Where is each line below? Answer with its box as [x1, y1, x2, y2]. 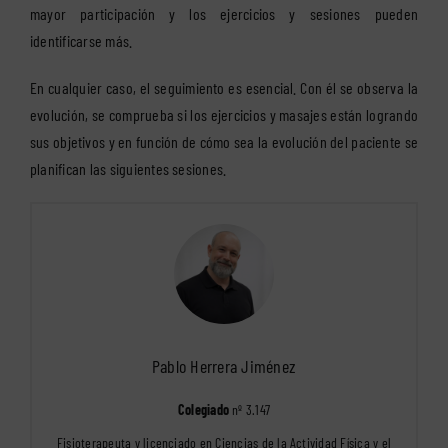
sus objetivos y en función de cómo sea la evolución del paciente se [30, 132, 418, 152]
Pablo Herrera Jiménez [151, 355, 297, 378]
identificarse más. [30, 31, 133, 51]
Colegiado [177, 401, 229, 419]
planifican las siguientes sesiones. [30, 159, 227, 179]
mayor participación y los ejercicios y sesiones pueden [30, 4, 418, 24]
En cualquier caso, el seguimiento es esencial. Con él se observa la [30, 78, 418, 98]
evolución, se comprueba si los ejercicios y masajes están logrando [30, 105, 418, 125]
